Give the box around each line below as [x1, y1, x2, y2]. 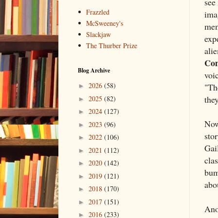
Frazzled [86, 7, 110, 17]
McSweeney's [86, 18, 124, 28]
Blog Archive [78, 66, 110, 74]
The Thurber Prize [86, 41, 138, 51]
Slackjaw [86, 30, 111, 39]
